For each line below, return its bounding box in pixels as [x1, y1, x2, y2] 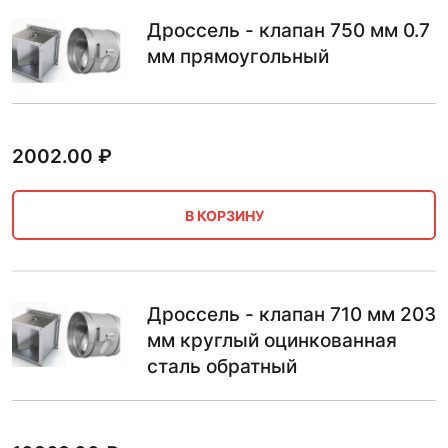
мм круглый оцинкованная [147, 329, 397, 353]
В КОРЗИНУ [184, 206, 264, 224]
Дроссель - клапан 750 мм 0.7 [147, 19, 430, 43]
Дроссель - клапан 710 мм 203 [147, 303, 436, 327]
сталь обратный [147, 355, 297, 379]
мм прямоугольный [147, 45, 329, 69]
